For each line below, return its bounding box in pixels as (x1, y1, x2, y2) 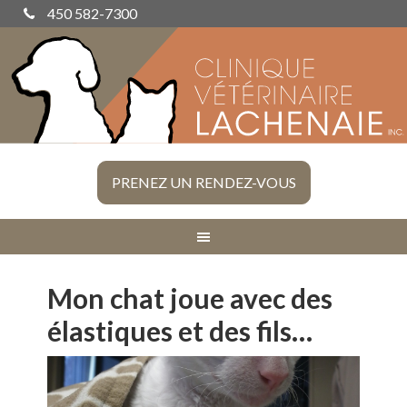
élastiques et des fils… (47, 314, 313, 348)
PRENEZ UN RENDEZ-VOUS (111, 174, 296, 192)
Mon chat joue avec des (47, 282, 333, 315)
